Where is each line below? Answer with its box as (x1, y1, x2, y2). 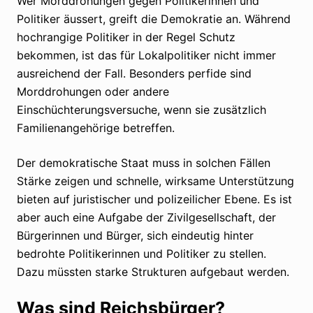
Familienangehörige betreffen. (17, 120, 175, 135)
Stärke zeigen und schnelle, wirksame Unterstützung (17, 173, 294, 188)
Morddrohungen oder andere (17, 84, 169, 99)
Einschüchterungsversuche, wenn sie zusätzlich (17, 102, 266, 117)
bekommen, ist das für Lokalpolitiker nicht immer (17, 48, 276, 62)
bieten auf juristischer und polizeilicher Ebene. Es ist (17, 191, 292, 206)
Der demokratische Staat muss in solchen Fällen (17, 155, 270, 170)
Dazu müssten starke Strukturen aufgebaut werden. (17, 264, 289, 279)
